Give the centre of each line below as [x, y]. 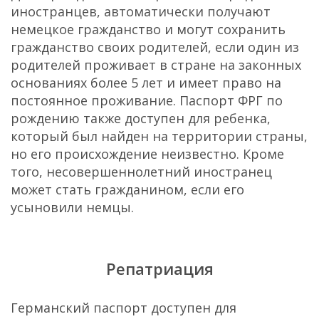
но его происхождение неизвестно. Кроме [147, 153]
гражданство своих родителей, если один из [155, 47]
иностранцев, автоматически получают [141, 11]
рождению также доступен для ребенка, [141, 118]
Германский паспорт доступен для [124, 307]
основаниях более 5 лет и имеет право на [146, 82]
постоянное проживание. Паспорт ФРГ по [147, 100]
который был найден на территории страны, [159, 136]
